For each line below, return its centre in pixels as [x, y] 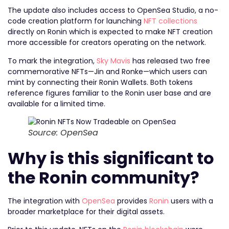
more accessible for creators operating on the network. [107, 43]
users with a [191, 201]
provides [132, 201]
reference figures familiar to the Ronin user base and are [109, 93]
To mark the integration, [52, 61]
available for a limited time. [56, 104]
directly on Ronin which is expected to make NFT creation [110, 32]
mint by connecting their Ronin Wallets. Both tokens [100, 82]
